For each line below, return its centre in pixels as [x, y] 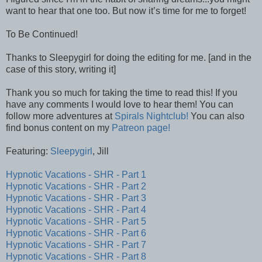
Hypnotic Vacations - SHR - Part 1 [76, 174]
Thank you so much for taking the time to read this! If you [122, 92]
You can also [216, 116]
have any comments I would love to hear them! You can [120, 104]
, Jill [101, 151]
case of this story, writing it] [61, 69]
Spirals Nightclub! [151, 116]
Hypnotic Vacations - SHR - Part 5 [76, 221]
